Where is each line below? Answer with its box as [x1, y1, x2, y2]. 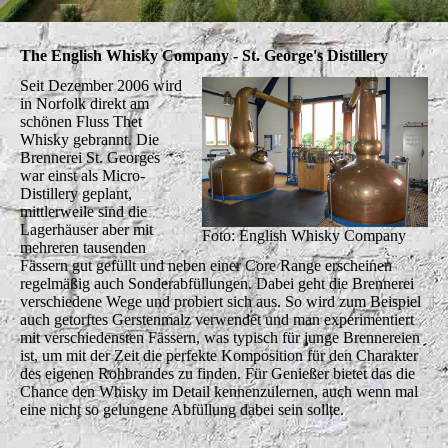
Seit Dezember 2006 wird [20, 76, 182, 94]
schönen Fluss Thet [20, 112, 142, 130]
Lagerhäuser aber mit [20, 220, 153, 238]
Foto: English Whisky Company [201, 226, 406, 244]
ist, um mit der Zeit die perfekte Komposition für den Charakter [20, 346, 418, 364]
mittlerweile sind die [20, 202, 147, 220]
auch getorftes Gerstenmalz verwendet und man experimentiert [20, 310, 414, 328]
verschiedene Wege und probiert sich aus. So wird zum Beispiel [20, 292, 421, 310]
